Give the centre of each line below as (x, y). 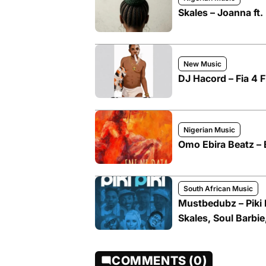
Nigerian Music (209, 130)
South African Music (218, 188)
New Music (202, 64)
